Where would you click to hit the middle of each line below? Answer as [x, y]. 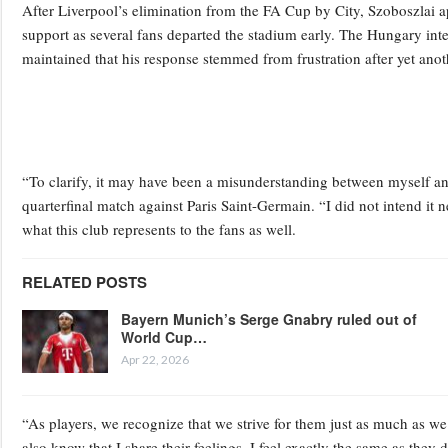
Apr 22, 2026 [155, 359]
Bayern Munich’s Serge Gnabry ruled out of [269, 318]
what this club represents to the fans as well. [159, 228]
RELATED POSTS [84, 281]
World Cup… [164, 336]
